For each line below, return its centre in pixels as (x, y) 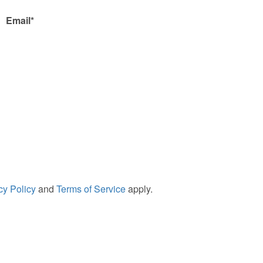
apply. (139, 188)
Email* (20, 20)
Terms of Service (91, 188)
